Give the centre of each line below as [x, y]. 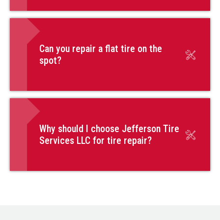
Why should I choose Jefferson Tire [109, 129]
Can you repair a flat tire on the [101, 49]
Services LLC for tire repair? [96, 141]
